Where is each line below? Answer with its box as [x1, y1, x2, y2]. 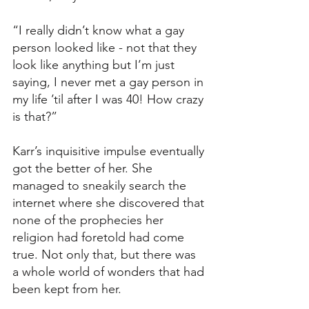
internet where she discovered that [12, 195, 208, 210]
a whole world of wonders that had [12, 263, 208, 279]
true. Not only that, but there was [12, 246, 199, 262]
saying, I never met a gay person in [12, 74, 207, 90]
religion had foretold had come [12, 229, 188, 245]
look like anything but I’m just [12, 57, 178, 72]
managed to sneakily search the [12, 177, 190, 193]
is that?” [12, 108, 57, 124]
